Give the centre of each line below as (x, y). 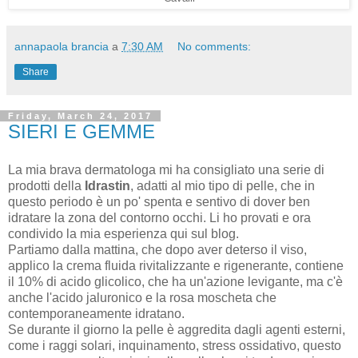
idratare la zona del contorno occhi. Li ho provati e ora (159, 217)
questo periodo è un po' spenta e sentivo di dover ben (159, 201)
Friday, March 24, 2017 (80, 115)
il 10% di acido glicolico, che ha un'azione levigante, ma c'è (175, 281)
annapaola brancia (62, 46)
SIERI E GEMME (82, 131)
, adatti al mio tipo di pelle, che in (223, 185)
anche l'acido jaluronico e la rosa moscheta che (142, 297)
